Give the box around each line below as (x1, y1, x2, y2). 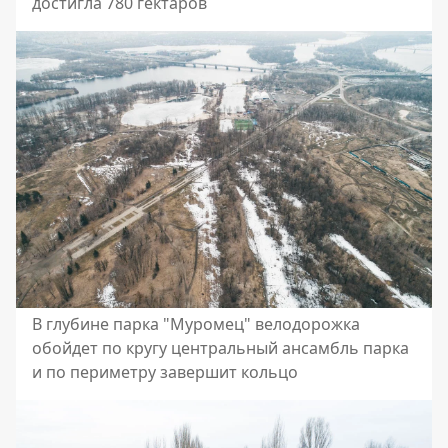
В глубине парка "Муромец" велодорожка (32, 313, 360, 336)
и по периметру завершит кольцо (32, 361, 298, 384)
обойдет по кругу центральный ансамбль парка (32, 337, 409, 360)
